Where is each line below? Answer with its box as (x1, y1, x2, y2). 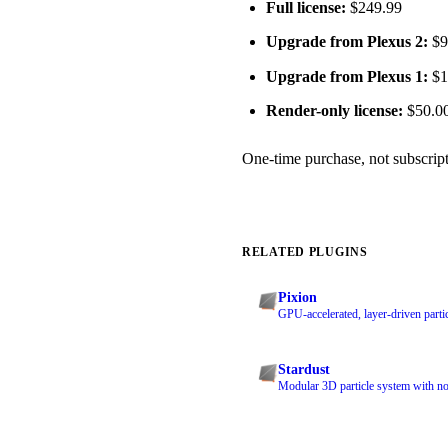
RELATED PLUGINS (242, 244, 368, 259)
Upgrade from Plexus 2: (266, 33, 428, 51)
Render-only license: (266, 101, 403, 119)
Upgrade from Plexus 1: (266, 67, 428, 85)
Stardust (278, 361, 330, 377)
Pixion (278, 289, 317, 305)
